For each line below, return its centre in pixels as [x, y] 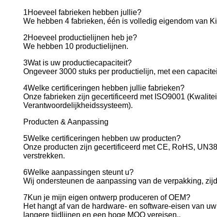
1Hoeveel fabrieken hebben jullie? [82, 12]
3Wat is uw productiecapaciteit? [77, 63]
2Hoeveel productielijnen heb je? [80, 38]
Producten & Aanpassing [66, 122]
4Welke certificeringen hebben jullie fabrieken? [104, 88]
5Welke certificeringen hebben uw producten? [102, 138]
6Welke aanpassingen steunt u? [78, 172]
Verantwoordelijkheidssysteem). [78, 105]
